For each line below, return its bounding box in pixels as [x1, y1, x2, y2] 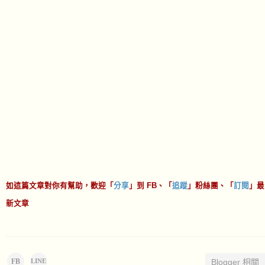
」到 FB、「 [129, 181, 172, 190]
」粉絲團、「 [188, 181, 234, 190]
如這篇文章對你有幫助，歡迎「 [6, 181, 114, 190]
